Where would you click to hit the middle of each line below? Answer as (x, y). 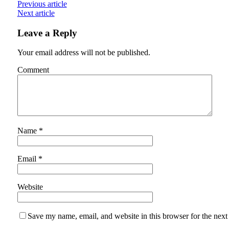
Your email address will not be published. (84, 53)
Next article (36, 13)
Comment (33, 70)
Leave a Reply (47, 33)
